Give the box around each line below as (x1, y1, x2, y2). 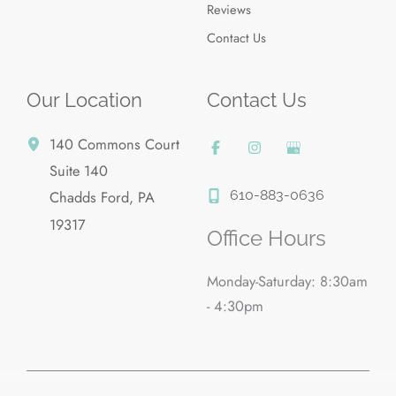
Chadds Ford (49, 187, 130, 209)
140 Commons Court (49, 133, 180, 156)
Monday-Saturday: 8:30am (207, 270, 368, 293)
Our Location (27, 88, 142, 111)
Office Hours (207, 225, 326, 251)
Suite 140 (49, 160, 109, 182)
